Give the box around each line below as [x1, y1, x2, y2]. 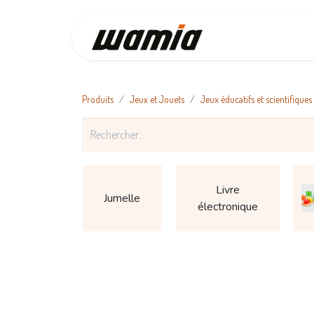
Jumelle [104, 191, 140, 206]
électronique [198, 199, 258, 214]
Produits [82, 93, 114, 105]
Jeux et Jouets [130, 93, 184, 105]
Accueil [247, 30, 278, 44]
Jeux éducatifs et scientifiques [200, 93, 312, 105]
